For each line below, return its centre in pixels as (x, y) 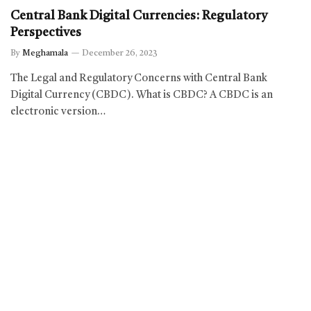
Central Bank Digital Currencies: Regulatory (139, 16)
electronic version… (58, 112)
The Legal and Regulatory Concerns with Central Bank (139, 78)
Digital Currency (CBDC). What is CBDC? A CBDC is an (142, 95)
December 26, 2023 (120, 53)
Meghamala (45, 53)
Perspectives (46, 32)
